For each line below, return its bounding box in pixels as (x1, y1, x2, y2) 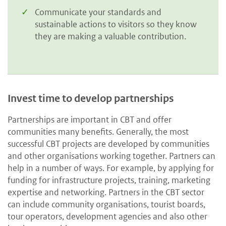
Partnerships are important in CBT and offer (8, 114, 172, 125)
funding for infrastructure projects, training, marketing (8, 174, 210, 186)
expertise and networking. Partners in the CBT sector (8, 186, 204, 198)
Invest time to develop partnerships (8, 92, 174, 105)
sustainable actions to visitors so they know (35, 18, 197, 30)
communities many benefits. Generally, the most (8, 126, 189, 137)
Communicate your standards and (35, 6, 161, 18)
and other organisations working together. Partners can (8, 150, 215, 161)
